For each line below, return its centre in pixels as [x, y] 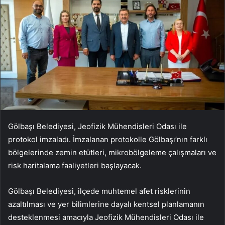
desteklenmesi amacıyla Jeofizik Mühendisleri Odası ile [106, 217]
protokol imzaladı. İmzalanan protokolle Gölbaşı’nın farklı [108, 140]
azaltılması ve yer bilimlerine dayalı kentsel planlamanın [106, 204]
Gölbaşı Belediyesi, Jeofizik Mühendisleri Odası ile [97, 127]
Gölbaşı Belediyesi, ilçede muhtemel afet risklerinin [99, 191]
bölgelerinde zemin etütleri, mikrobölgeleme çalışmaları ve [112, 153]
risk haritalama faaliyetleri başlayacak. [75, 166]
